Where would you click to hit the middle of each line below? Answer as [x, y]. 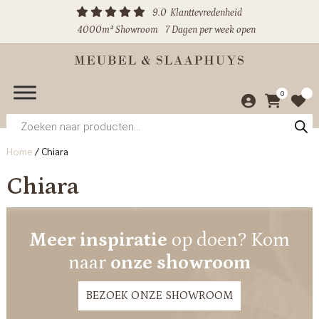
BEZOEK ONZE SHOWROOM [159, 296]
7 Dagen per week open [210, 30]
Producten [30, 119]
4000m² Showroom [117, 30]
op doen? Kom [228, 240]
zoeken [22, 129]
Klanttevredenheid [206, 13]
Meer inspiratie [98, 240]
